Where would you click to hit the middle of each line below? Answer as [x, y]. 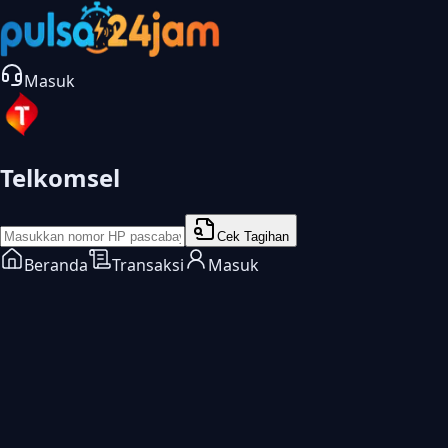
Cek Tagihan [253, 236]
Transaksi [148, 264]
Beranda [56, 264]
